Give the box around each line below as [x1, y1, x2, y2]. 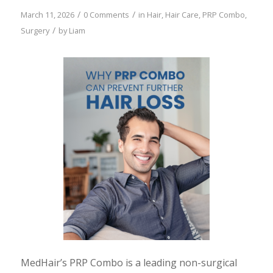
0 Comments [83, 9, 129, 20]
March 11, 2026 [20, 9, 74, 20]
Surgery [20, 24, 49, 36]
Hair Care [165, 9, 199, 20]
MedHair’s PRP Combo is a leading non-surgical [20, 255, 237, 269]
